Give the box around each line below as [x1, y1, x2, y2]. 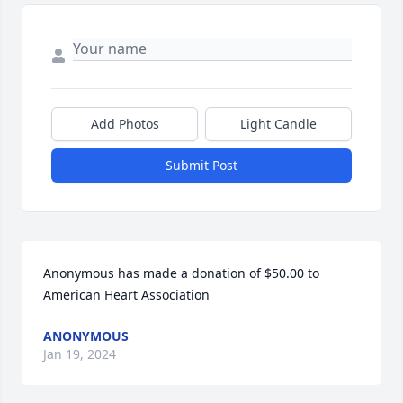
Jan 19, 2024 [43, 345, 116, 363]
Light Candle [240, 115, 317, 133]
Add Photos [90, 115, 159, 133]
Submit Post [166, 157, 237, 175]
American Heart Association [43, 286, 210, 304]
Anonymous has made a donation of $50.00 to [43, 264, 319, 282]
